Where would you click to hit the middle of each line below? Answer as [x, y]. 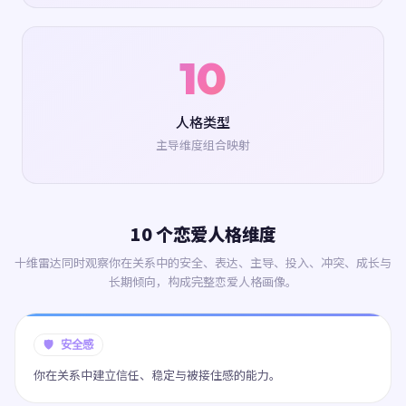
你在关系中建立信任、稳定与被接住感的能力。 [157, 375]
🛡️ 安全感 [68, 345]
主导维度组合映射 [203, 145]
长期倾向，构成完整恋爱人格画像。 [203, 281]
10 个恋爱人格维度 [203, 234]
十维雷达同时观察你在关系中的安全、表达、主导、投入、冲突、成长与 [203, 262]
